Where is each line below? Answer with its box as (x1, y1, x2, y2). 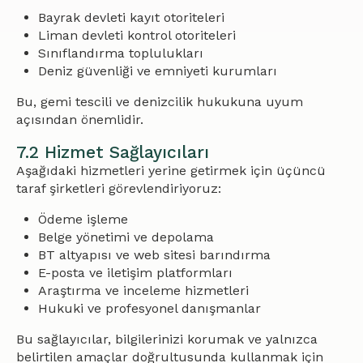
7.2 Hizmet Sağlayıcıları (16, 142, 209, 162)
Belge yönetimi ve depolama (38, 229, 215, 245)
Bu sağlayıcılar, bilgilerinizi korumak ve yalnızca (16, 331, 318, 347)
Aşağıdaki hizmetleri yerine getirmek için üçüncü (16, 163, 326, 178)
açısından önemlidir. (16, 112, 143, 127)
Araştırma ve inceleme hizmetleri (38, 283, 250, 298)
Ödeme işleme (38, 211, 129, 227)
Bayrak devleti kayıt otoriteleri (38, 10, 225, 25)
